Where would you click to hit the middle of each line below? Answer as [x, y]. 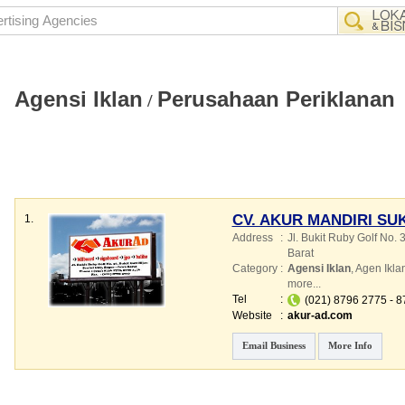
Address [252, 238]
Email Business [273, 345]
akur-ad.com [320, 316]
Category [254, 268]
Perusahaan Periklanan [276, 99]
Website [252, 316]
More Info [350, 345]
